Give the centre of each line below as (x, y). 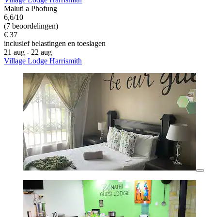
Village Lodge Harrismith (43, 61)
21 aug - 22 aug (28, 52)
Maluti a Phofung (31, 9)
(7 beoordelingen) (31, 26)
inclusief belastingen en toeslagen (55, 44)
